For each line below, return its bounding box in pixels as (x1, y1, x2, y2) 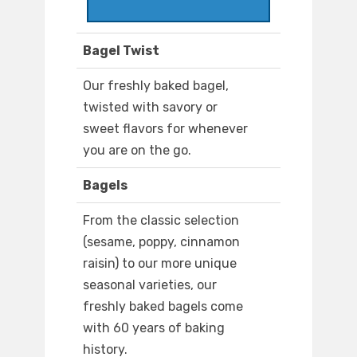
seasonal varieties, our (83, 277, 217, 293)
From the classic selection (83, 213, 239, 229)
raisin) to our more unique (83, 256, 237, 272)
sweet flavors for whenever (83, 121, 248, 137)
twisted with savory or (83, 100, 218, 116)
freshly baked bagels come (83, 299, 243, 315)
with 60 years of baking (83, 320, 225, 336)
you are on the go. (83, 143, 191, 159)
